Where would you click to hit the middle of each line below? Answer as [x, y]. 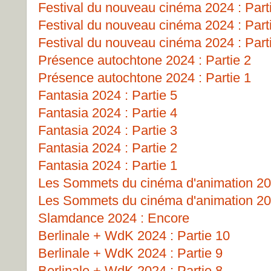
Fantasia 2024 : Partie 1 [108, 165]
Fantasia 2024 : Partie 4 [108, 113]
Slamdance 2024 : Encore [114, 218]
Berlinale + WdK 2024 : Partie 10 [134, 236]
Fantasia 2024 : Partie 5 [108, 95]
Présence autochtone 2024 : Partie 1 [145, 78]
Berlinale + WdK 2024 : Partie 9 [130, 253]
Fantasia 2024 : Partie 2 [108, 148]
